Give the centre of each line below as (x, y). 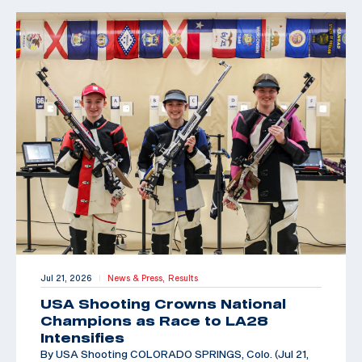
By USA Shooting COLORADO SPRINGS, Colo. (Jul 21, (175, 354)
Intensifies (82, 337)
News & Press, (138, 278)
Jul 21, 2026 (66, 278)
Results (183, 278)
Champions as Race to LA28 (154, 320)
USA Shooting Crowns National (163, 303)
